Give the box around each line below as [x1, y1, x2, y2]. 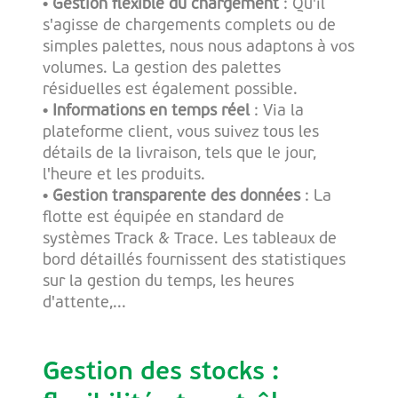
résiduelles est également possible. [43, 81, 298, 99]
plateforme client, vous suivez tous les [43, 123, 319, 141]
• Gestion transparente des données [43, 187, 300, 205]
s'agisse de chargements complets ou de [43, 17, 336, 35]
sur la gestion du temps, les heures [43, 273, 294, 291]
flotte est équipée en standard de [43, 209, 284, 227]
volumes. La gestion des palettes [43, 60, 281, 77]
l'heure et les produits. [43, 166, 219, 184]
